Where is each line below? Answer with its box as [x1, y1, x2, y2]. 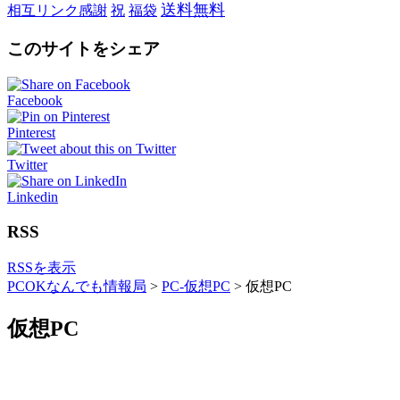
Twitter [7, 157, 47, 173]
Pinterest [7, 125, 55, 141]
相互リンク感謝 [7, 2, 107, 18]
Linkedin [7, 189, 58, 205]
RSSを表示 [7, 259, 76, 275]
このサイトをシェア [7, 38, 160, 58]
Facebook [7, 93, 62, 109]
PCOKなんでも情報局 [7, 278, 146, 294]
